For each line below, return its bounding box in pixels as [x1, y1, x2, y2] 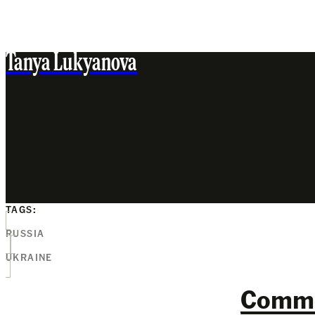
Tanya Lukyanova [6, 52, 137, 76]
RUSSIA [6, 226, 45, 239]
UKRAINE [6, 250, 53, 263]
